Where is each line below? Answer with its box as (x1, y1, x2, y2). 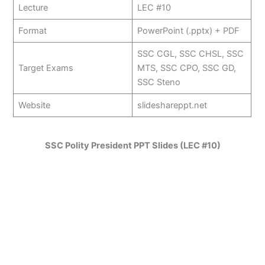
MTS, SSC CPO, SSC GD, (137, 62, 236, 73)
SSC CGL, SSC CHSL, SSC (137, 48, 244, 59)
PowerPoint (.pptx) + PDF (137, 25, 240, 36)
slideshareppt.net (137, 99, 207, 111)
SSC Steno (137, 76, 180, 88)
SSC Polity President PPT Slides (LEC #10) (44, 140, 221, 151)
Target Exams (18, 62, 73, 73)
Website (18, 99, 50, 111)
